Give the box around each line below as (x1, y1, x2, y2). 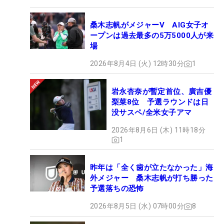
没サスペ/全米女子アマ (111, 108, 192, 117)
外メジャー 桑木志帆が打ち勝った (90, 173, 213, 183)
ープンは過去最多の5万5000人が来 (90, 31, 214, 40)
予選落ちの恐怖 (90, 184, 144, 193)
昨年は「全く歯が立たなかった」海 (90, 163, 213, 172)
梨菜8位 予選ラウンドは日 (111, 97, 209, 107)
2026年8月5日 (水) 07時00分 (90, 202, 184, 210)
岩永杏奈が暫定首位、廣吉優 (111, 87, 212, 96)
